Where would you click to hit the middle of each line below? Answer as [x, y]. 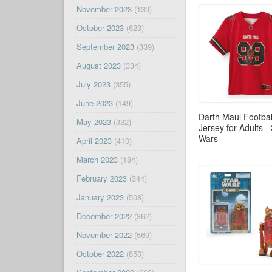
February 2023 [101, 178]
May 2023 [93, 122]
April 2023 [94, 141]
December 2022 [104, 216]
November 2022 [104, 235]
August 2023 [98, 66]
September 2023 [105, 47]
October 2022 [100, 254]
